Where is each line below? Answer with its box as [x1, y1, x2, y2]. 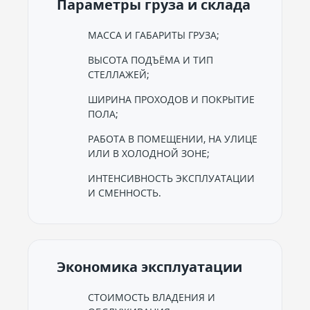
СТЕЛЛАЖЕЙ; [88, 68, 149, 81]
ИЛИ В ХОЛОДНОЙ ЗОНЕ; [88, 147, 210, 160]
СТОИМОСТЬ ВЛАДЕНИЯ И [88, 291, 215, 304]
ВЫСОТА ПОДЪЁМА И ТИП [88, 53, 213, 66]
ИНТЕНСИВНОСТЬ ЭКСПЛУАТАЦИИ [88, 172, 255, 185]
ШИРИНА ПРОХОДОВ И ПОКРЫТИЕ [88, 93, 255, 106]
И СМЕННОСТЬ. [88, 186, 161, 199]
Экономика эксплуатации [57, 257, 242, 276]
